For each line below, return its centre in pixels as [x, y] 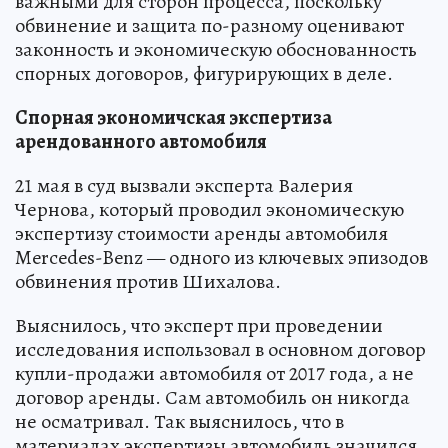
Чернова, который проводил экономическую [209, 209]
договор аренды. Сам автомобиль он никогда [212, 397]
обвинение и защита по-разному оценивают [209, 25]
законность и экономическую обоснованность [216, 49]
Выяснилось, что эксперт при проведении [199, 325]
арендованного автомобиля [141, 141]
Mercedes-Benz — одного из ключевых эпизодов [221, 257]
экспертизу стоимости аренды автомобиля [201, 233]
